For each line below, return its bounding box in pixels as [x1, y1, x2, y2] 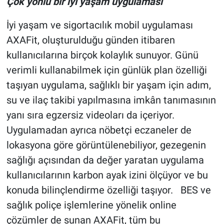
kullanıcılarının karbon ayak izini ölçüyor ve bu [6, 169, 208, 181]
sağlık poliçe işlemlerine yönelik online [6, 199, 176, 211]
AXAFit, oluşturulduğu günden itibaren [6, 34, 175, 46]
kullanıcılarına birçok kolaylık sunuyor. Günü [6, 49, 198, 61]
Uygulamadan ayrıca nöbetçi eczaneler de [6, 124, 191, 136]
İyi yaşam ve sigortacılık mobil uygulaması [6, 19, 193, 31]
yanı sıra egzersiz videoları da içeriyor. [6, 109, 174, 121]
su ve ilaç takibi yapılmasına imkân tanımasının [6, 94, 216, 106]
